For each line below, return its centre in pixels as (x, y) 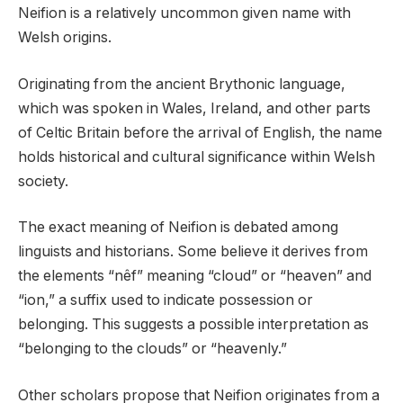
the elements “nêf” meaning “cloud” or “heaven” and (195, 276)
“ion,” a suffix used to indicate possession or (166, 300)
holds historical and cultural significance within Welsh (197, 157)
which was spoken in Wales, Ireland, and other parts (194, 108)
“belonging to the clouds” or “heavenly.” (152, 349)
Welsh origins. (65, 38)
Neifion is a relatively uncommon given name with (184, 13)
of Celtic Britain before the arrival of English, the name (200, 132)
